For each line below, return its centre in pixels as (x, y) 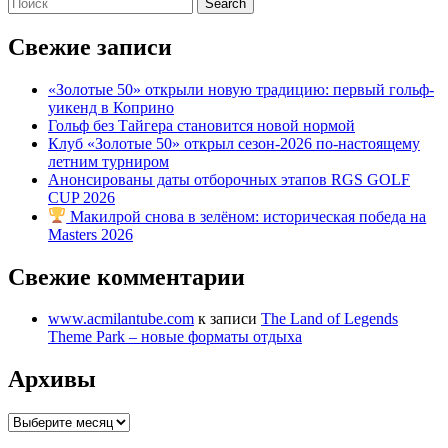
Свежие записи (90, 47)
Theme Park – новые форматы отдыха (175, 337)
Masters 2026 (90, 234)
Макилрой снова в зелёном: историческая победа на (246, 216)
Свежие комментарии (126, 276)
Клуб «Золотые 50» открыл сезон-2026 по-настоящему (234, 144)
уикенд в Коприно (111, 108)
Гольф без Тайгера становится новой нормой (201, 126)
